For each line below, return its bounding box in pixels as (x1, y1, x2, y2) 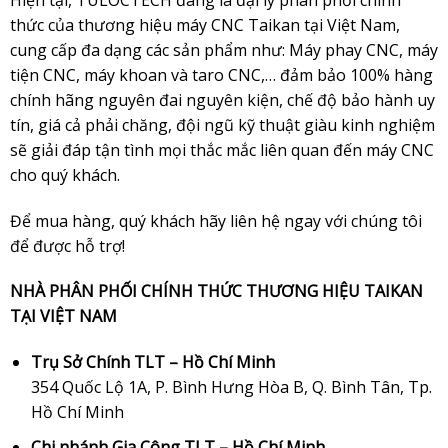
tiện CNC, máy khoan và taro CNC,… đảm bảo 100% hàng (9, 63, 433, 86)
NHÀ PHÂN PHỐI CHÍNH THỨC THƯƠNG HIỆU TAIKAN (9, 280, 423, 303)
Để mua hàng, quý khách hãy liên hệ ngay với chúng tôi (9, 209, 422, 232)
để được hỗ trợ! (9, 234, 125, 257)
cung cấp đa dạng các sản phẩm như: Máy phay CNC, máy (9, 38, 438, 61)
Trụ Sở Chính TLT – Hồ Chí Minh (30, 351, 275, 374)
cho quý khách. (9, 163, 120, 186)
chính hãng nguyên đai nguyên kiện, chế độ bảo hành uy (9, 88, 435, 111)
